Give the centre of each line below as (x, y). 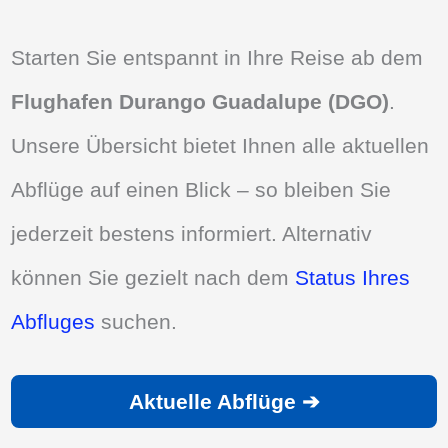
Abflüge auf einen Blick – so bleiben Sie (201, 189)
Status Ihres (353, 277)
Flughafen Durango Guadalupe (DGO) (200, 101)
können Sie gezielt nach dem (153, 277)
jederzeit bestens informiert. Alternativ (192, 233)
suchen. (136, 321)
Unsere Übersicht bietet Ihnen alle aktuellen (220, 145)
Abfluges (53, 321)
